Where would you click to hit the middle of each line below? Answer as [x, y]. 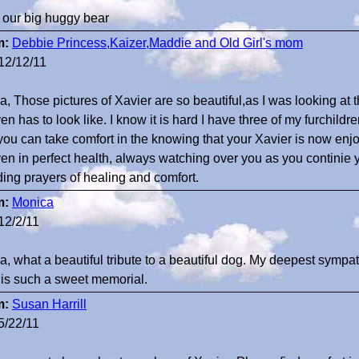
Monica [33, 202]
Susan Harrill [49, 304]
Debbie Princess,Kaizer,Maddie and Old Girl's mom [157, 43]
